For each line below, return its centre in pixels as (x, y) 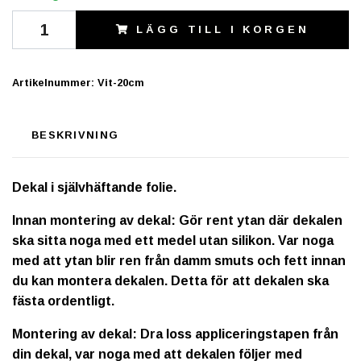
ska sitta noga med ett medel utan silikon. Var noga (173, 241)
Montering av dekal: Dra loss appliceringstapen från (175, 334)
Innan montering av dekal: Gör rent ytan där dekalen (177, 221)
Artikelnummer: (53, 83)
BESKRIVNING (75, 135)
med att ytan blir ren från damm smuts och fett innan (179, 261)
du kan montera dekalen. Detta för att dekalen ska (170, 281)
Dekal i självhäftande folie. (96, 188)
